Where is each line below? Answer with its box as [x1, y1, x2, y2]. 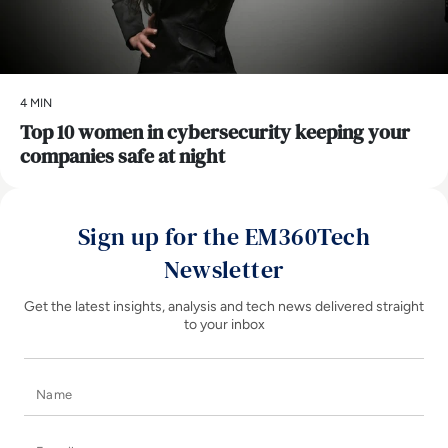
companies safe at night [20, 142, 225, 171]
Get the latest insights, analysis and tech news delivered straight [24, 298, 424, 316]
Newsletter [164, 253, 284, 287]
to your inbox [183, 316, 265, 334]
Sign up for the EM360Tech [78, 220, 370, 254]
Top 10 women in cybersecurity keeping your [20, 118, 410, 147]
